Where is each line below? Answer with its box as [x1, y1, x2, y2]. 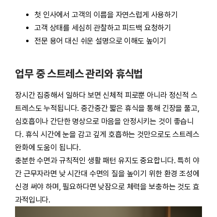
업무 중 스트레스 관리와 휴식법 [15, 67, 143, 80]
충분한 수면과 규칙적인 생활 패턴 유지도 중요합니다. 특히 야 [15, 156, 200, 165]
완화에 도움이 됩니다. [15, 143, 81, 152]
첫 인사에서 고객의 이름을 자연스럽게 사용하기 [34, 10, 178, 19]
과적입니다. [15, 195, 51, 204]
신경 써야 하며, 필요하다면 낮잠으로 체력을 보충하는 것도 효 [15, 182, 200, 191]
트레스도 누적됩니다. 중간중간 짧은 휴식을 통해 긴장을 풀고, [15, 104, 200, 113]
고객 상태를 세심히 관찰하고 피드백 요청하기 [34, 23, 171, 32]
